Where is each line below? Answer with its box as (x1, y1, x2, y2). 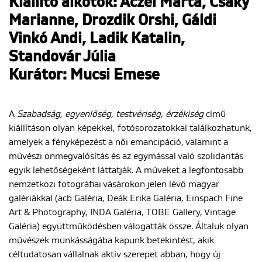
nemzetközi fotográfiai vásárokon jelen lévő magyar (9, 180, 219, 189)
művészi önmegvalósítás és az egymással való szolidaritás (9, 151, 243, 161)
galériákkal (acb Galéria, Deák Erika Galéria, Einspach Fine (9, 194, 243, 204)
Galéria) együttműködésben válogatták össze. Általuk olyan (9, 222, 249, 232)
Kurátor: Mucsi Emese (9, 68, 160, 84)
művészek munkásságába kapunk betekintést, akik (9, 236, 214, 246)
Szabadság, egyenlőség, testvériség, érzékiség (17, 109, 204, 119)
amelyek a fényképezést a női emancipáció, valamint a (9, 137, 228, 147)
